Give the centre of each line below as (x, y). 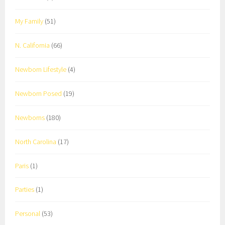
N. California (33, 45)
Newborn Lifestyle (41, 69)
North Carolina (36, 141)
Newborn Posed (39, 93)
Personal (28, 214)
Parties (25, 190)
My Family (29, 21)
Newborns (30, 117)
